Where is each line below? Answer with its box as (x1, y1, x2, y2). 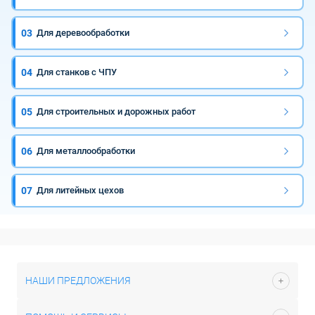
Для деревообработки (37, 27, 130, 38)
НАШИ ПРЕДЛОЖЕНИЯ (25, 275, 131, 286)
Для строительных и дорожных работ (37, 106, 196, 117)
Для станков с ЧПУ (37, 67, 117, 77)
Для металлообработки (37, 146, 136, 156)
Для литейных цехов (37, 185, 124, 195)
